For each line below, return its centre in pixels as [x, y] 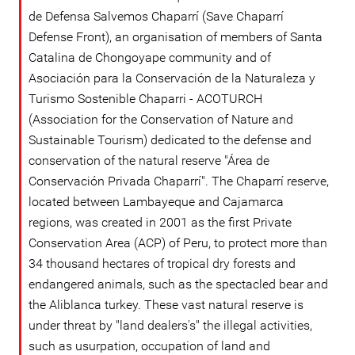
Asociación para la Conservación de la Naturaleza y [172, 78]
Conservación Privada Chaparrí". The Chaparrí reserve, [179, 181]
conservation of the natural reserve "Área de [149, 160]
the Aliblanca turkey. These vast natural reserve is [166, 305]
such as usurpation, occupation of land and [149, 346]
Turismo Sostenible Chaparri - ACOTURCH [145, 99]
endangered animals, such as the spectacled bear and [178, 284]
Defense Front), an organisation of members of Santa [176, 37]
